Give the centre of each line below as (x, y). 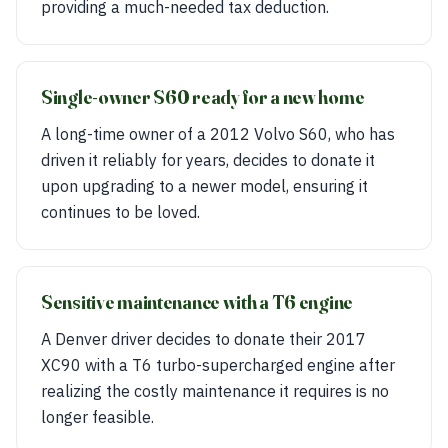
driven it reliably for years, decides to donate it (208, 160)
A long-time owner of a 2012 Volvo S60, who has (218, 134)
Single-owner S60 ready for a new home (203, 97)
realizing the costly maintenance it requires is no (215, 391)
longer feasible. (97, 417)
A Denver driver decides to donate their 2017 (203, 339)
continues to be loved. (120, 212)
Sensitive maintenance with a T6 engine (197, 302)
